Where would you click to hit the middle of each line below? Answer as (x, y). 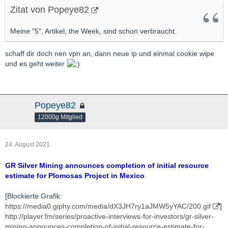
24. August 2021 (27, 145)
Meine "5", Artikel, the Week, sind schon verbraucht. (93, 31)
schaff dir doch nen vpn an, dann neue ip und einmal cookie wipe (110, 53)
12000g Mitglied (60, 117)
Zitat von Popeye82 (50, 9)
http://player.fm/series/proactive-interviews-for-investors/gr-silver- (109, 217)
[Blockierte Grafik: (34, 196)
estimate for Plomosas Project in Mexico (75, 176)
